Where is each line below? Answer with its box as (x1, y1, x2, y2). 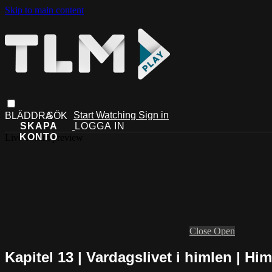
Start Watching (73, 109, 138, 120)
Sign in (138, 109, 169, 120)
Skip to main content (5, 5, 84, 15)
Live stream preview (5, 132, 83, 143)
